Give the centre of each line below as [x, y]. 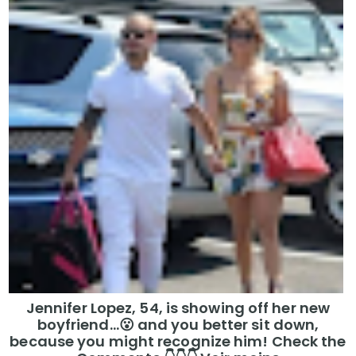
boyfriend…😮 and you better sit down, [178, 325]
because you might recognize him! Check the [178, 342]
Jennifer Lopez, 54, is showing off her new [178, 308]
